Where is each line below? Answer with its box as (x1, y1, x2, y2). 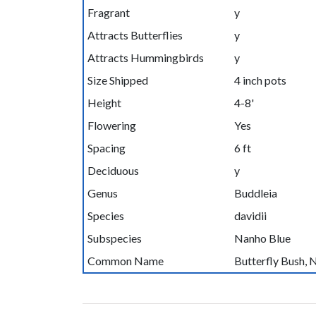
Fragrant (87, 5, 130, 19)
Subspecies (87, 231, 142, 245)
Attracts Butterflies (87, 28, 183, 42)
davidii (233, 208, 267, 222)
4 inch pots (233, 73, 286, 87)
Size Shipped (87, 73, 148, 87)
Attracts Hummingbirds (87, 50, 204, 64)
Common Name (87, 253, 164, 267)
